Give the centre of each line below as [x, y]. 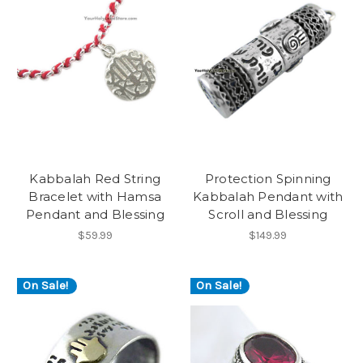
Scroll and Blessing [268, 214]
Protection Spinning [268, 178]
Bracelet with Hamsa [95, 196]
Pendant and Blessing [95, 214]
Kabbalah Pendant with [268, 196]
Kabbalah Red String [95, 178]
